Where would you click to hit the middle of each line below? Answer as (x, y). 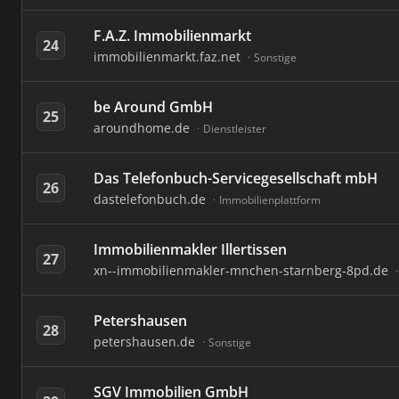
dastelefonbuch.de (151, 199)
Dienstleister (235, 129)
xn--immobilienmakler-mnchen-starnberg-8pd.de (243, 270)
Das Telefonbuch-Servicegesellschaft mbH (236, 178)
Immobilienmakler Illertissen (190, 249)
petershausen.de (146, 342)
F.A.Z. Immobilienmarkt (172, 36)
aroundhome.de (143, 128)
